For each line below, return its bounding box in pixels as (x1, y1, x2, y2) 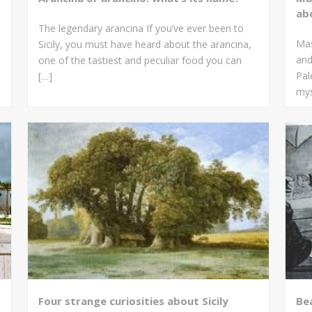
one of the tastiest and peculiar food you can (38, 53, 242, 67)
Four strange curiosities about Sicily (38, 293, 228, 308)
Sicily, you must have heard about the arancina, (38, 37, 251, 51)
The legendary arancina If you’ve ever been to (38, 21, 244, 35)
